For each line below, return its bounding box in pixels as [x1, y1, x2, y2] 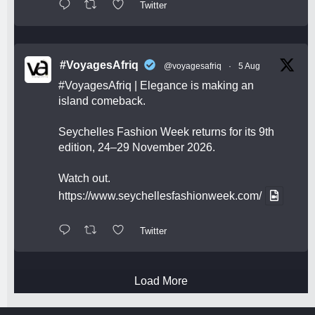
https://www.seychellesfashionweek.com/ [58, 190, 262, 202]
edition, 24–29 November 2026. [58, 141, 215, 154]
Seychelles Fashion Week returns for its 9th [58, 126, 274, 139]
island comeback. [58, 95, 146, 108]
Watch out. [58, 172, 110, 185]
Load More [134, 274, 188, 287]
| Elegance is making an [131, 79, 254, 92]
